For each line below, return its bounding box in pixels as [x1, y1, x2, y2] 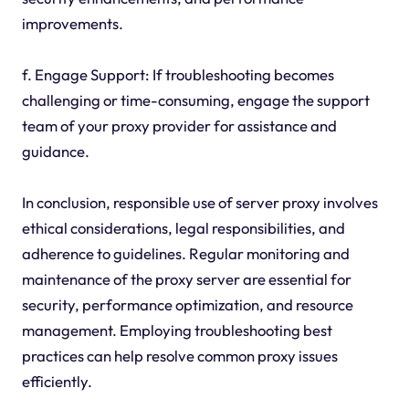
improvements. [21, 14, 123, 34]
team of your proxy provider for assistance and [21, 116, 337, 136]
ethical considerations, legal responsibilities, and [21, 218, 345, 238]
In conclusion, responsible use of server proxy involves [21, 193, 378, 213]
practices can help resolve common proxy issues [21, 346, 338, 366]
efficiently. [21, 372, 92, 392]
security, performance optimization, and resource [21, 295, 353, 315]
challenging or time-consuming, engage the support [21, 90, 370, 110]
